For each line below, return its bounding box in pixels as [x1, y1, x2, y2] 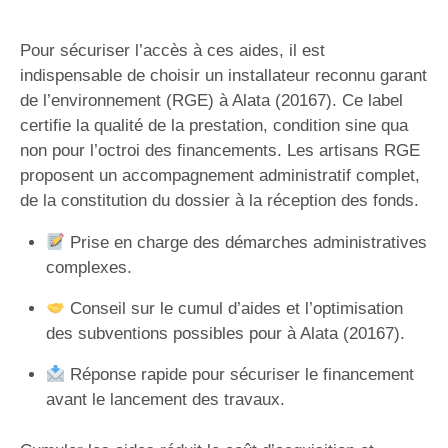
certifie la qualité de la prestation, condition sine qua [20, 116, 408, 135]
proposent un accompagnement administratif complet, [20, 166, 420, 185]
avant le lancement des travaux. [45, 390, 285, 409]
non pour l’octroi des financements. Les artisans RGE [20, 141, 420, 160]
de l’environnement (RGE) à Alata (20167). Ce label [20, 91, 403, 110]
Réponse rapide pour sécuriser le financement [64, 365, 414, 384]
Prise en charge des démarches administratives [64, 233, 427, 252]
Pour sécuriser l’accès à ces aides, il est [20, 41, 325, 60]
